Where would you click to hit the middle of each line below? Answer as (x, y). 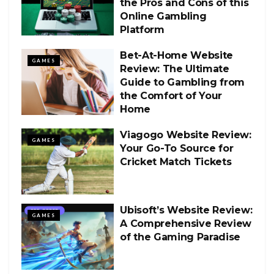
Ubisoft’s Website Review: (186, 210)
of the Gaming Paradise (180, 237)
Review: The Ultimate (175, 68)
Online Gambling (163, 16)
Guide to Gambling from (183, 82)
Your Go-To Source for (177, 148)
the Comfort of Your (171, 95)
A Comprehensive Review (186, 223)
